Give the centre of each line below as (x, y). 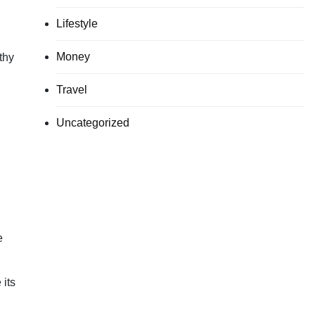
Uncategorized (92, 122)
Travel (71, 89)
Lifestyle (77, 23)
